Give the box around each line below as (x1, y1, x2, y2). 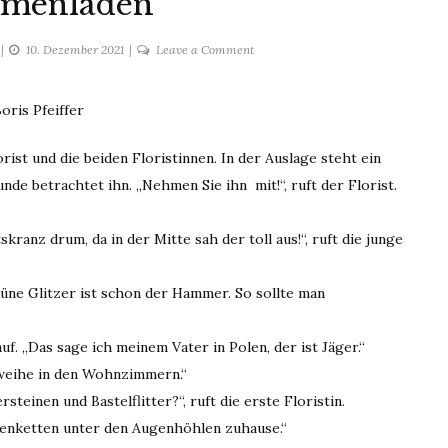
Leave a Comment (156, 42, 254, 57)
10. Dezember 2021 (26, 42, 124, 57)
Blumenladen (253, 85, 324, 100)
